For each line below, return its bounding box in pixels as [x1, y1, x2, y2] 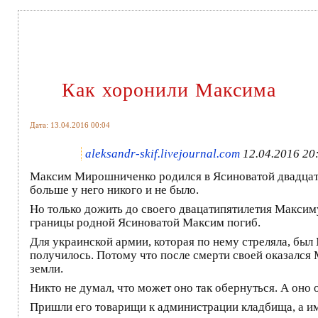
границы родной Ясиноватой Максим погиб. [30, 215, 261, 229]
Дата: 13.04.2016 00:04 [30, 120, 110, 129]
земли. [30, 261, 63, 275]
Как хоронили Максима [62, 78, 276, 101]
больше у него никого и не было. [30, 182, 199, 197]
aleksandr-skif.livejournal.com [85, 146, 240, 160]
